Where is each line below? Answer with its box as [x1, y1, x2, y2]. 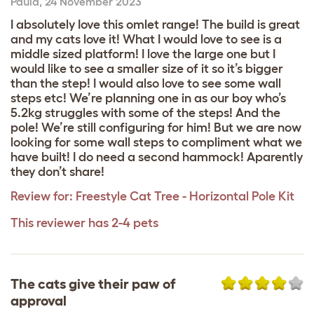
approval [11, 292, 67, 308]
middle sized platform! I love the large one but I [11, 46, 275, 61]
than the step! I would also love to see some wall [11, 76, 281, 90]
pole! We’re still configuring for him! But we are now [11, 120, 301, 135]
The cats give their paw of [11, 275, 176, 292]
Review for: [11, 189, 73, 203]
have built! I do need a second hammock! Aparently [11, 149, 303, 164]
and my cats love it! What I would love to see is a [11, 32, 282, 46]
